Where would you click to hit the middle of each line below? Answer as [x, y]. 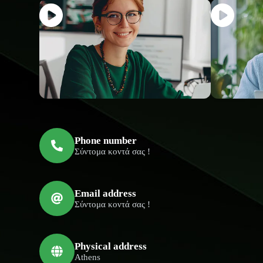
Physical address [111, 246]
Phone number [106, 140]
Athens [88, 257]
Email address [106, 193]
